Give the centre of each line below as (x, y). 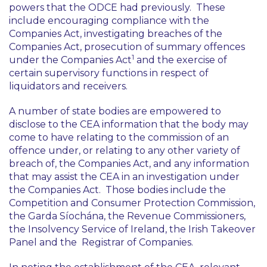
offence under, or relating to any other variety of (125, 150)
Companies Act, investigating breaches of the (116, 34)
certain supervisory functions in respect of (109, 73)
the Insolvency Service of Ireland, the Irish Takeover (132, 229)
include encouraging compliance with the (109, 21)
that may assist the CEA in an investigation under (124, 177)
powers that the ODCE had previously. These (117, 7)
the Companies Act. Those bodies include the (117, 190)
